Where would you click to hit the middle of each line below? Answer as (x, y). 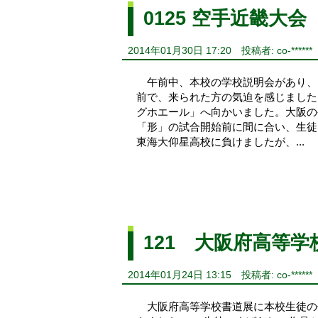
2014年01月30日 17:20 (180, 50)
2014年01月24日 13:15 (180, 275)
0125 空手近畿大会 (225, 18)
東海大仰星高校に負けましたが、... (220, 141)
